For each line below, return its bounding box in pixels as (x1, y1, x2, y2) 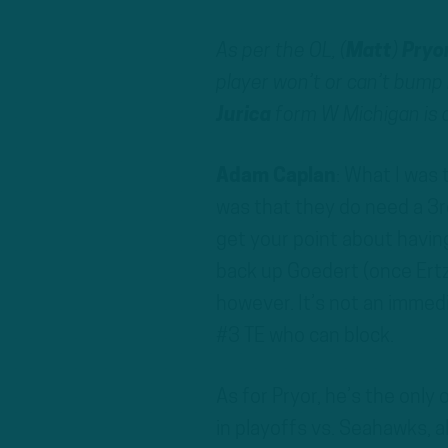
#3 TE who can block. (215, 326, 394, 347)
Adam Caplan (215, 166, 336, 187)
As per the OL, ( (215, 41, 346, 62)
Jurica (215, 105, 271, 126)
